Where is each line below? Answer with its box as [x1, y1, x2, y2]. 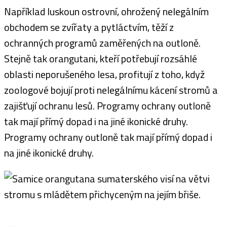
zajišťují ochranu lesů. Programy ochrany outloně [4, 98, 211, 114]
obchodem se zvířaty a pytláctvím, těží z [4, 19, 174, 35]
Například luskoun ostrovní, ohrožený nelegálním [4, 4, 209, 20]
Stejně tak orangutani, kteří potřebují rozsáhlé [4, 51, 197, 67]
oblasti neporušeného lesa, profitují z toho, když [4, 66, 205, 83]
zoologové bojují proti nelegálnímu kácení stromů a [4, 82, 218, 98]
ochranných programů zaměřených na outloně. [4, 35, 201, 51]
